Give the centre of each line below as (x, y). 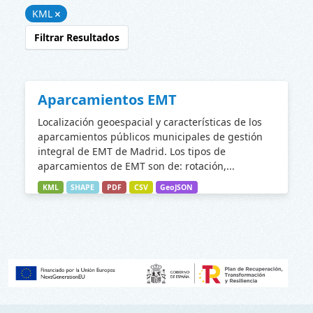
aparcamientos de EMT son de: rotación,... (136, 166)
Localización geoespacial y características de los (150, 122)
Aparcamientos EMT (107, 100)
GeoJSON (177, 187)
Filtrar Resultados (77, 37)
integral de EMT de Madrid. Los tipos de (132, 151)
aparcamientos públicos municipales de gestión (150, 137)
